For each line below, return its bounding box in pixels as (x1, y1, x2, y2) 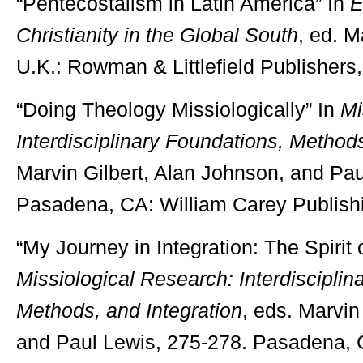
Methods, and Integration (16, 299, 242, 322)
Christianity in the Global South (16, 23, 298, 46)
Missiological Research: (16, 267, 233, 290)
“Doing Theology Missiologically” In (16, 98, 340, 121)
